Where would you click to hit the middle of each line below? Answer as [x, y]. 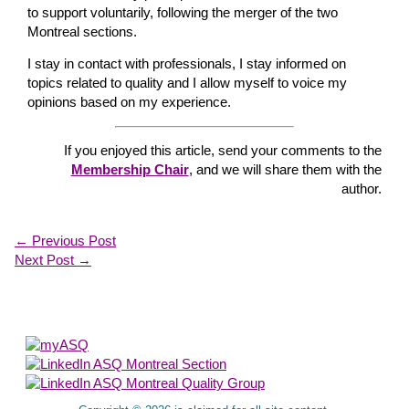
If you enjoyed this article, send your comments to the [222, 150]
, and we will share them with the [285, 169]
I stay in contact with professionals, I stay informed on [187, 64]
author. [361, 189]
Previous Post [72, 241]
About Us [220, 328]
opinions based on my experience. [130, 103]
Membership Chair [130, 169]
